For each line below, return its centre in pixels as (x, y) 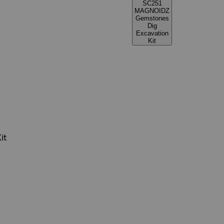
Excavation (152, 33)
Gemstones (152, 18)
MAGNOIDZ (152, 11)
